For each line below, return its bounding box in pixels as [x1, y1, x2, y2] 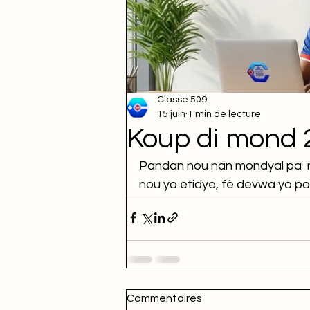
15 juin [157, 109, 185, 119]
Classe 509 [157, 95, 207, 104]
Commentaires [127, 293, 202, 304]
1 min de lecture [188, 109, 261, 119]
